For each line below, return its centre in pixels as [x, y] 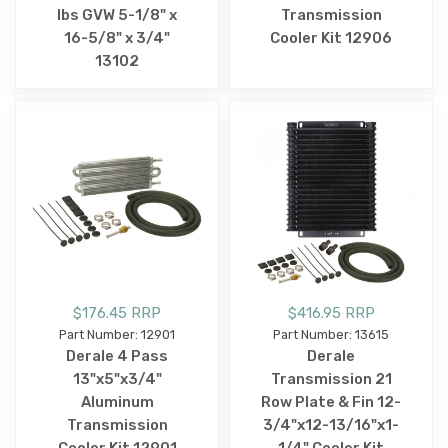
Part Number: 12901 [117, 334]
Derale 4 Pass [117, 355]
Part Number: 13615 [331, 334]
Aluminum [117, 401]
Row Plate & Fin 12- [331, 401]
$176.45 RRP [117, 312]
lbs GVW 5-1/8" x [117, 14]
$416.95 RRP [331, 312]
